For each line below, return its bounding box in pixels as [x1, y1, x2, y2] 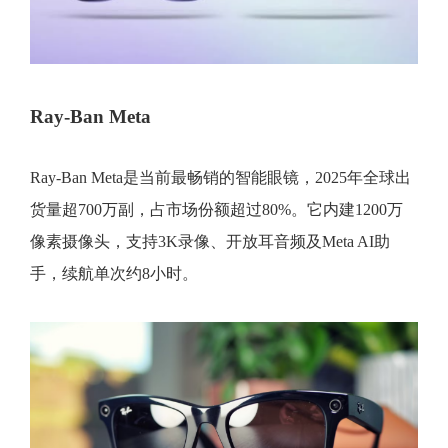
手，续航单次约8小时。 [30, 265, 198, 283]
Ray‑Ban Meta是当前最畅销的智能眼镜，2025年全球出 [30, 169, 411, 187]
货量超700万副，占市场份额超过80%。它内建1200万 [30, 201, 403, 219]
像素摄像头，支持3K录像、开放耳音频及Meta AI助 [30, 233, 390, 251]
